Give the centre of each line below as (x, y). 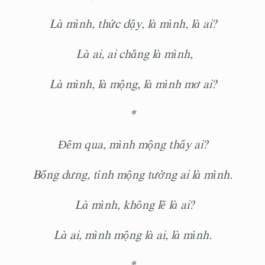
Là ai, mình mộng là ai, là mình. (132, 235)
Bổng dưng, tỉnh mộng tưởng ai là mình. (132, 175)
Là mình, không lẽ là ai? (132, 205)
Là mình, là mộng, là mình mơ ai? (132, 84)
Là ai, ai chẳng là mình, (132, 54)
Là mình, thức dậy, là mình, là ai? (132, 24)
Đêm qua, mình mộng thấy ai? (132, 145)
